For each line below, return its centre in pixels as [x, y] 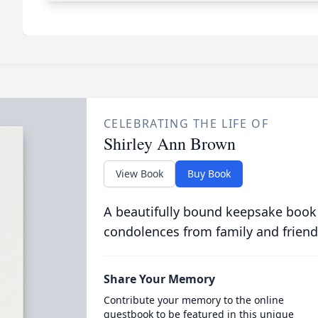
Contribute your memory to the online [193, 300]
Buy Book [209, 174]
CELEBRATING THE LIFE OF [186, 124]
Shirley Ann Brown [169, 143]
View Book [139, 174]
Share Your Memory [159, 279]
